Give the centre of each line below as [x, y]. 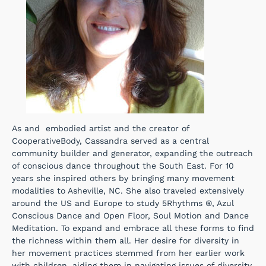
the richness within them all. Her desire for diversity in [126, 241]
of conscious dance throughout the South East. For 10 [123, 166]
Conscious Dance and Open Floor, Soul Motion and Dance [130, 216]
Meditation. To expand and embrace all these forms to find [133, 228]
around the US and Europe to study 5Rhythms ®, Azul [123, 203]
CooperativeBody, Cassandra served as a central [110, 141]
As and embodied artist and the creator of [101, 129]
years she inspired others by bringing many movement [123, 178]
